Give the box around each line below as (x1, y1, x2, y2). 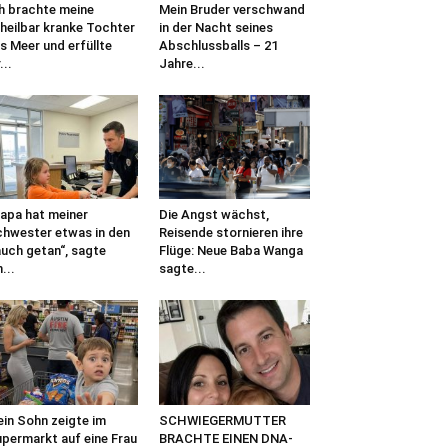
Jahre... (158, 56, 205, 72)
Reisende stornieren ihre (158, 225, 303, 241)
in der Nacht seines (158, 20, 273, 36)
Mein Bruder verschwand (158, 2, 305, 18)
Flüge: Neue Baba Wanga (158, 243, 303, 259)
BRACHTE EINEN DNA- (158, 430, 293, 446)
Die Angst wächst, (158, 207, 269, 223)
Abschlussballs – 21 (158, 38, 278, 54)
